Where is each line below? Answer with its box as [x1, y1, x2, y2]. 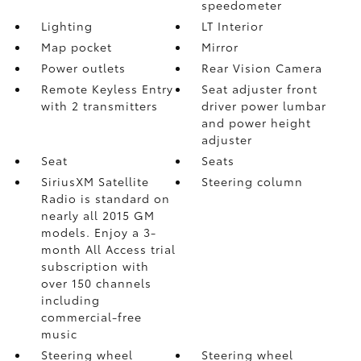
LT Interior [201, 17, 264, 34]
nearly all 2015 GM [40, 206, 155, 223]
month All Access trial [40, 240, 176, 257]
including [40, 291, 100, 308]
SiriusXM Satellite [40, 172, 149, 189]
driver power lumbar [201, 97, 327, 114]
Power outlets [40, 59, 126, 76]
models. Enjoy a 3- [40, 223, 156, 240]
